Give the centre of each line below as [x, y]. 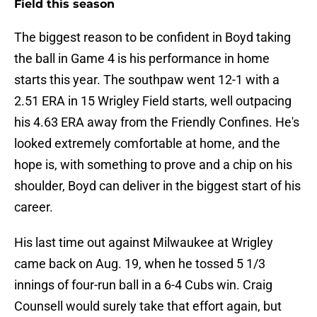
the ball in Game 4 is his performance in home [142, 59]
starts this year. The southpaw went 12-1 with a [147, 80]
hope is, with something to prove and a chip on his [153, 165]
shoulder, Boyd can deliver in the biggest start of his [157, 186]
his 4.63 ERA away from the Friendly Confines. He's [157, 122]
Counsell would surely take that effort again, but [148, 306]
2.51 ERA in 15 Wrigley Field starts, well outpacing [153, 101]
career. [34, 207]
